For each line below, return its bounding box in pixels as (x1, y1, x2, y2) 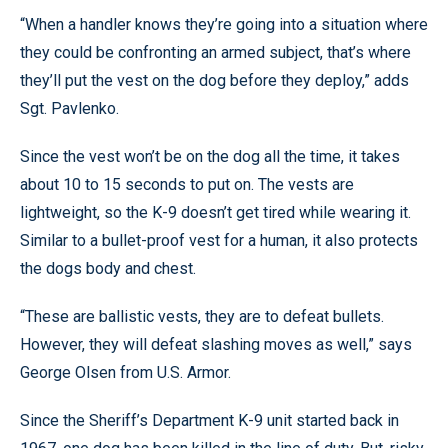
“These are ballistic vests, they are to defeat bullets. (20, 306, 384, 326)
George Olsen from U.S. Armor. (20, 362, 231, 382)
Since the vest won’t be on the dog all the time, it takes (20, 146, 400, 166)
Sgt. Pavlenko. (20, 98, 119, 118)
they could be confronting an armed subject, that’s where (20, 42, 411, 62)
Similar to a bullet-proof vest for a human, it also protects (20, 230, 418, 250)
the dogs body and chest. (20, 258, 196, 278)
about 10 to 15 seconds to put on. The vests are (20, 174, 354, 194)
